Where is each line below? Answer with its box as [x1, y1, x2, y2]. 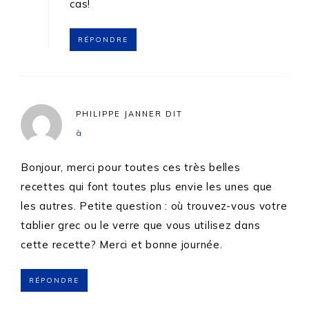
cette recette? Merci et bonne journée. [21, 238, 223, 252]
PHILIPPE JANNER [76, 109, 162, 119]
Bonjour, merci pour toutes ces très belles [21, 161, 241, 175]
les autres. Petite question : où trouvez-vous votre [21, 199, 288, 213]
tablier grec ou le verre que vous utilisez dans [21, 219, 261, 232]
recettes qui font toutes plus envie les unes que [21, 180, 272, 194]
